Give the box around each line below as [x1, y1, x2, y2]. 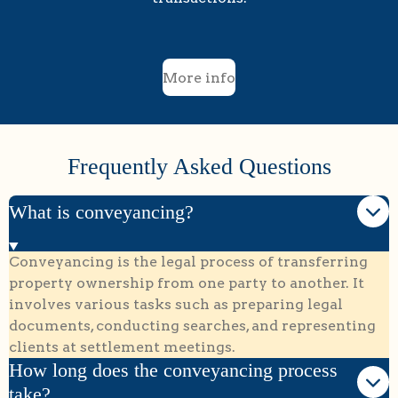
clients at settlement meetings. [9, 338, 235, 355]
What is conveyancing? [9, 200, 194, 223]
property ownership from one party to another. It [9, 274, 364, 291]
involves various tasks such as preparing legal [9, 295, 343, 313]
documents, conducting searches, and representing [9, 316, 376, 334]
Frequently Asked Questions [67, 154, 331, 180]
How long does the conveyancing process [9, 358, 338, 381]
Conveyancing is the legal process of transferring [9, 252, 368, 270]
